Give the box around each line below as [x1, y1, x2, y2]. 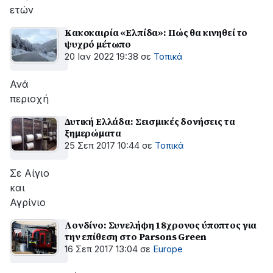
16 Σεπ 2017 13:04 [65, 244, 138, 255]
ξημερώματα [65, 127, 121, 140]
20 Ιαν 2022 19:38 [65, 51, 138, 62]
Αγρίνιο [10, 196, 46, 208]
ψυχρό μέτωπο [65, 38, 132, 51]
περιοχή [10, 93, 49, 105]
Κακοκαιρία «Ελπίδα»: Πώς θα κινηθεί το [65, 26, 248, 39]
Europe [153, 244, 183, 255]
